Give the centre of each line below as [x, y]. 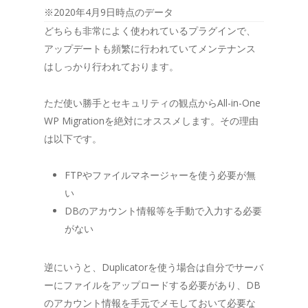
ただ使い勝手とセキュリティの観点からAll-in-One [152, 102]
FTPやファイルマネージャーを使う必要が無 [160, 175]
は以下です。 [73, 138]
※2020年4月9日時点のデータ [109, 12]
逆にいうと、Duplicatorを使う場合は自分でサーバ [154, 267]
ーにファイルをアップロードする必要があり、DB [152, 285]
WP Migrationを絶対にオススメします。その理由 [151, 120]
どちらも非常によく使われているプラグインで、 [150, 30]
